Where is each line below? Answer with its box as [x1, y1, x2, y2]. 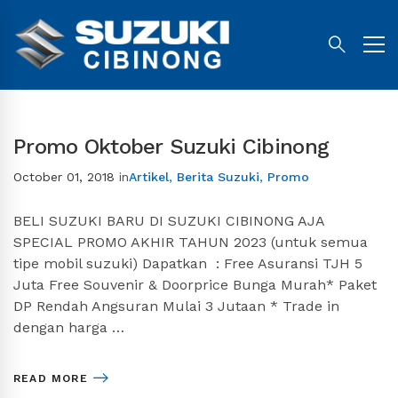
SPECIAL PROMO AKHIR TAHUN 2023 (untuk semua [13, 234, 368, 251]
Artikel [129, 170, 169, 185]
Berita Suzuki [177, 170, 259, 185]
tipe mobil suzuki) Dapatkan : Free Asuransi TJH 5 [13, 255, 362, 273]
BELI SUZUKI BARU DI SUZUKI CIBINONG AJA [13, 212, 324, 230]
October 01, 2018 [13, 170, 115, 185]
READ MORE [13, 372, 88, 386]
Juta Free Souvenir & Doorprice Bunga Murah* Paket [13, 276, 377, 294]
